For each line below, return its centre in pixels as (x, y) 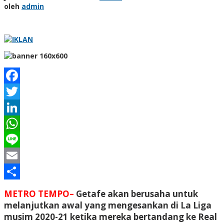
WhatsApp (25, 139)
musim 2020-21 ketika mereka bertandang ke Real (110, 216)
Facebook (24, 91)
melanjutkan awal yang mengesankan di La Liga (108, 205)
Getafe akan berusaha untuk (137, 193)
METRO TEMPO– (39, 193)
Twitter (20, 107)
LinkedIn (22, 123)
